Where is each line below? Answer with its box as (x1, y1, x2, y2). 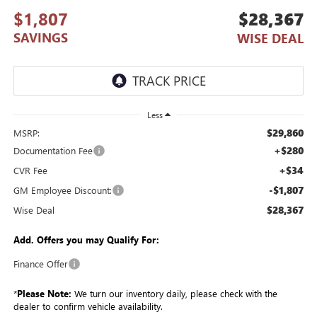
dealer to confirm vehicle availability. (13, 300, 163, 313)
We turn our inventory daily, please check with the (71, 287, 277, 300)
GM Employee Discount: (13, 184, 112, 197)
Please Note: (16, 287, 71, 300)
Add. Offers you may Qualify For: (13, 234, 159, 246)
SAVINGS (13, 29, 68, 47)
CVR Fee (13, 164, 47, 177)
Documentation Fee (13, 144, 93, 157)
